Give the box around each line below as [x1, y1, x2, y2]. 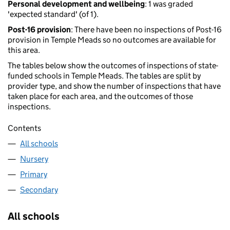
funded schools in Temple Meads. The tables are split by [8, 71, 201, 81]
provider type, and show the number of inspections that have [8, 81, 221, 91]
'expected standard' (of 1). [8, 9, 99, 20]
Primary [20, 169, 47, 179]
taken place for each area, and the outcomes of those [8, 91, 193, 102]
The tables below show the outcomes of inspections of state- [8, 61, 218, 71]
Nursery [20, 154, 48, 164]
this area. [8, 45, 40, 55]
